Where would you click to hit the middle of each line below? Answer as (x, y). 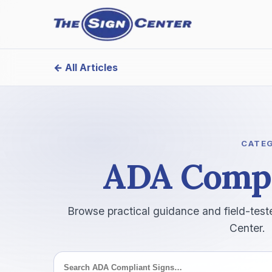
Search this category (101, 142)
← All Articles (86, 67)
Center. (247, 228)
